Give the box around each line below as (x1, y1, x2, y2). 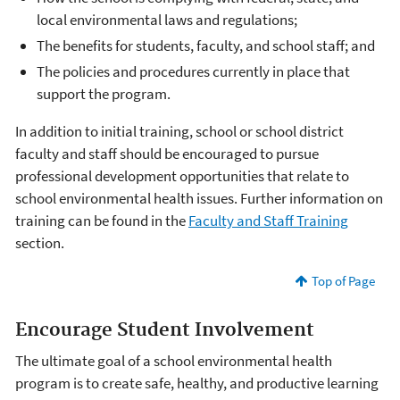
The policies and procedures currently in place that (37, 62, 350, 82)
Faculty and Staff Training (188, 211, 348, 231)
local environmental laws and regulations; (37, 9, 297, 29)
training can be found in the (15, 211, 188, 231)
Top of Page (311, 272, 375, 290)
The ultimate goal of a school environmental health (15, 350, 332, 371)
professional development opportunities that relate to (15, 166, 349, 187)
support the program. (37, 84, 171, 104)
